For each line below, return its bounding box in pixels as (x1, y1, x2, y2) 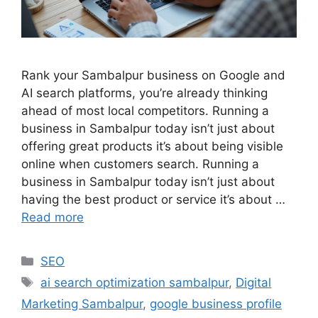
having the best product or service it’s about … (21, 192, 285, 207)
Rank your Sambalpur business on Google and (21, 67, 285, 82)
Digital (236, 275, 272, 290)
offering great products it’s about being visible (21, 138, 283, 153)
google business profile (150, 296, 282, 311)
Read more (21, 209, 84, 224)
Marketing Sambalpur (21, 296, 143, 311)
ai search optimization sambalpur (40, 275, 229, 290)
